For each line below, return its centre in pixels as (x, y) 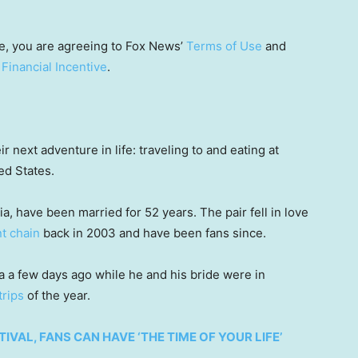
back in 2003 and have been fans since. (155, 233)
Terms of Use (224, 46)
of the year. (57, 295)
